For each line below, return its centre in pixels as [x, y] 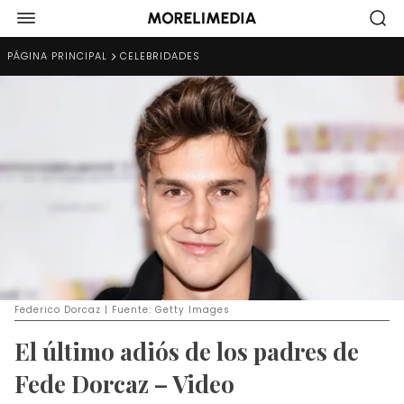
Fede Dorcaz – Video [124, 383]
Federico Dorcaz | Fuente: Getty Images [122, 309]
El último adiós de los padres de [187, 351]
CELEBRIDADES [160, 56]
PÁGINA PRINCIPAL [57, 56]
